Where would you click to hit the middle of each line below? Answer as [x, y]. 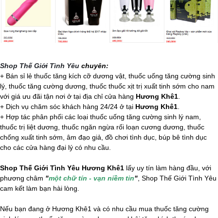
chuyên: [94, 65]
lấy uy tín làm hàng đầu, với [168, 168]
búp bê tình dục [183, 137]
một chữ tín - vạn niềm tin [91, 178]
